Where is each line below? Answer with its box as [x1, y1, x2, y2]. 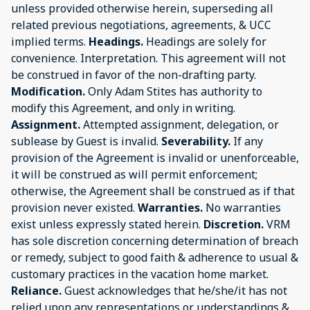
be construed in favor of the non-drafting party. [11, 66, 256, 82]
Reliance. [11, 282, 62, 298]
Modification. [11, 83, 88, 99]
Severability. [161, 133, 233, 149]
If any [233, 133, 263, 149]
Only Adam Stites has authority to [88, 83, 262, 99]
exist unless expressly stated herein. [11, 216, 203, 232]
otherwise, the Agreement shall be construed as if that [11, 183, 295, 199]
